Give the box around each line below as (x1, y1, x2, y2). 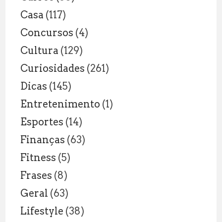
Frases (20, 169, 53, 181)
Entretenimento (20, 98, 101, 110)
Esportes (20, 115, 64, 128)
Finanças (20, 133, 65, 146)
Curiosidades (20, 62, 85, 74)
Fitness (20, 151, 56, 164)
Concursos (20, 26, 74, 39)
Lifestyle (20, 205, 64, 217)
